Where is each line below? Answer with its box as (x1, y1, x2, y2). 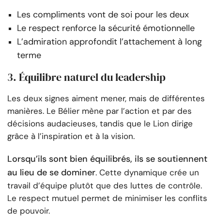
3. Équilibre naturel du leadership (7, 70, 166, 85)
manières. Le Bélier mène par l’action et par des (7, 106, 192, 117)
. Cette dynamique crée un (95, 167, 199, 178)
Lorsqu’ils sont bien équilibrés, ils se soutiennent (7, 153, 207, 165)
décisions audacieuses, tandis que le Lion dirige (7, 118, 193, 129)
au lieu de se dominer (7, 167, 95, 179)
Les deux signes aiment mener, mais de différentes (7, 93, 205, 104)
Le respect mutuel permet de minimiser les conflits (7, 193, 207, 204)
